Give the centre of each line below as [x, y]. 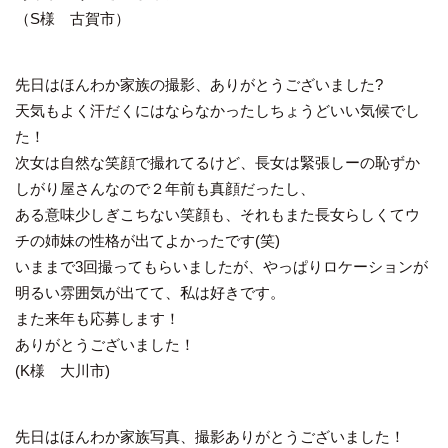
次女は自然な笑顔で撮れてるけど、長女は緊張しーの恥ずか [217, 162]
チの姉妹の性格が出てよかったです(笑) [147, 240]
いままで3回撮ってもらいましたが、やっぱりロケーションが [221, 266]
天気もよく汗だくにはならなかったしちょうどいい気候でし [217, 110]
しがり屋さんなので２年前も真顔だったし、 [165, 188]
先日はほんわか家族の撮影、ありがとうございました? [199, 84]
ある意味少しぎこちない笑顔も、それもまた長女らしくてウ [217, 214]
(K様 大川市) [62, 370]
